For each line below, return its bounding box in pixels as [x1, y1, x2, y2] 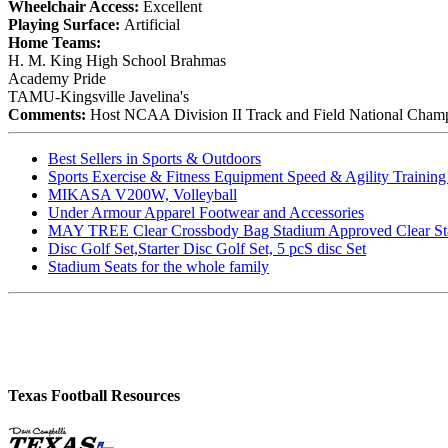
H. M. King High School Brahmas [8, 51, 226, 69]
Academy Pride [8, 69, 106, 87]
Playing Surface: [8, 15, 124, 33]
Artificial [124, 15, 180, 33]
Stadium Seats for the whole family [48, 257, 269, 275]
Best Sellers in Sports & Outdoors [48, 149, 261, 167]
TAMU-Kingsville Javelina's [8, 87, 189, 105]
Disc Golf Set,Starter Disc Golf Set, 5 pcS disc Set [48, 239, 366, 257]
